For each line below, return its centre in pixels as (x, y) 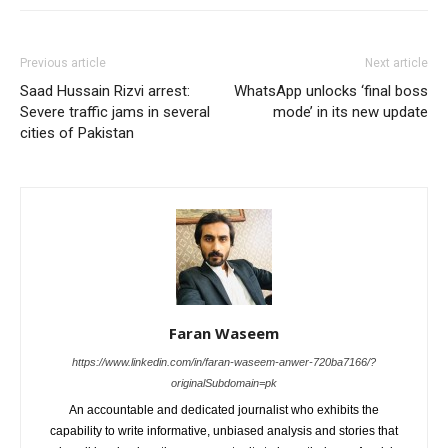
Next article (396, 62)
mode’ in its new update (350, 111)
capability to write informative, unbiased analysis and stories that (224, 430)
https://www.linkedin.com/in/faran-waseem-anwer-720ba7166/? (224, 361)
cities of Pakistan (77, 132)
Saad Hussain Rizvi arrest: (105, 90)
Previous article (63, 62)
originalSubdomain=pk (224, 382)
